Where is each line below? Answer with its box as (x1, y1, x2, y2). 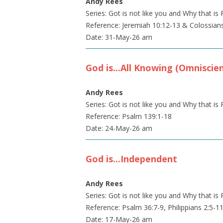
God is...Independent (86, 153, 177, 165)
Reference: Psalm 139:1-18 (86, 111, 172, 121)
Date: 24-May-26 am (86, 123, 152, 133)
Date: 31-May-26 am (86, 32, 152, 42)
